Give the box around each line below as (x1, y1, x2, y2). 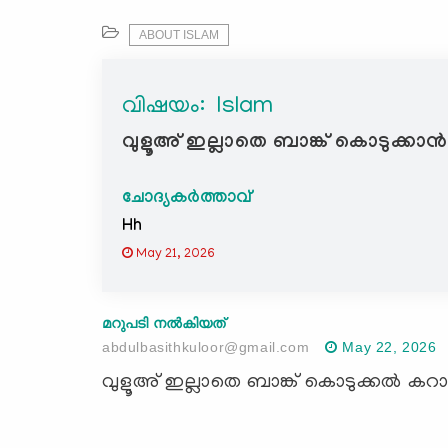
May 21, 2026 (133, 246, 215, 262)
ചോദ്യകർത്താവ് (122, 188, 251, 210)
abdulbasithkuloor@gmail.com (102, 338, 310, 355)
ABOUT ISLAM (139, 27, 219, 42)
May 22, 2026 (342, 338, 437, 355)
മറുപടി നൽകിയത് (102, 314, 226, 331)
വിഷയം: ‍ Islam (122, 93, 273, 121)
